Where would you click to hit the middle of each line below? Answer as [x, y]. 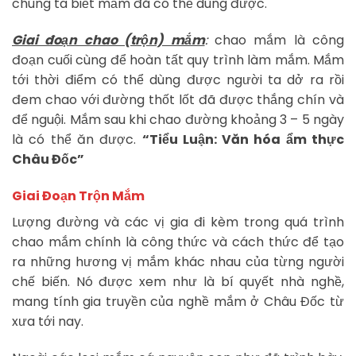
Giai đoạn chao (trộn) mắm [108, 41]
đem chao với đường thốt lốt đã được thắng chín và [178, 100]
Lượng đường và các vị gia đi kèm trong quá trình [178, 222]
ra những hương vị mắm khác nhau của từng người [178, 262]
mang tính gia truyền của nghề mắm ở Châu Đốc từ [178, 302]
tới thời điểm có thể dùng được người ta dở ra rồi [178, 80]
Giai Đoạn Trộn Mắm [78, 196]
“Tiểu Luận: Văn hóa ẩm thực [243, 140]
